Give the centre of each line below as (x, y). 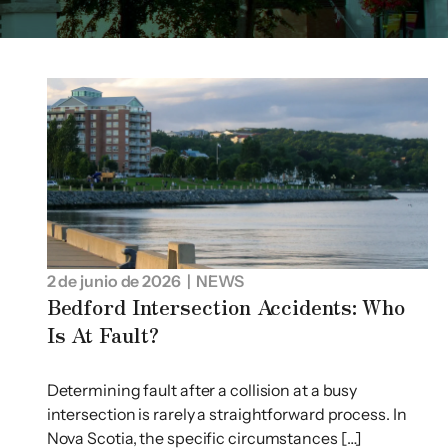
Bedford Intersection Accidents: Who (226, 306)
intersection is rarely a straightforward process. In (226, 413)
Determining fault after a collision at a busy (202, 389)
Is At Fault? (102, 334)
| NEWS (212, 280)
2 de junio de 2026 (113, 280)
